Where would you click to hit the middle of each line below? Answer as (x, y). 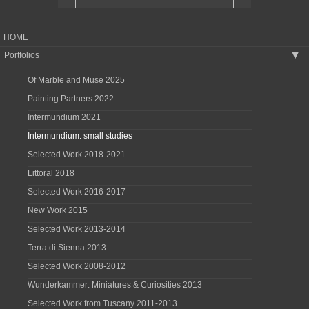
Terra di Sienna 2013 (67, 248)
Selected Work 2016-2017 (77, 192)
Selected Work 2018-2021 (77, 154)
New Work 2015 (58, 210)
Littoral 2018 (51, 173)
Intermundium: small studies (80, 136)
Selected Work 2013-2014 (77, 229)
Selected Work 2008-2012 (77, 266)
